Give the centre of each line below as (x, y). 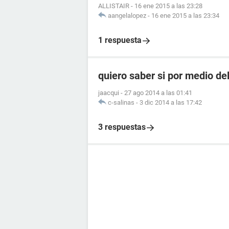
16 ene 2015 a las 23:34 (185, 16)
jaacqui (109, 93)
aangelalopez (127, 16)
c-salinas (121, 102)
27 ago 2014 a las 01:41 (158, 93)
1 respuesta (120, 40)
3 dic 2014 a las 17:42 (171, 102)
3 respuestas (122, 127)
